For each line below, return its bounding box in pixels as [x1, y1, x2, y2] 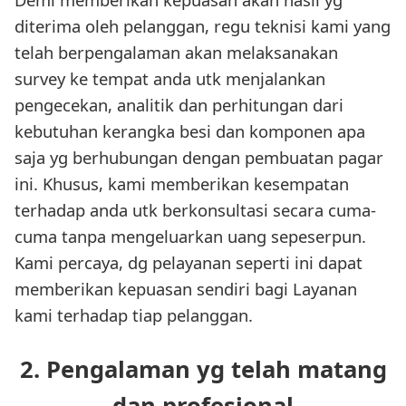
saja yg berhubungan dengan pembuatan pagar [14, 146, 383, 169]
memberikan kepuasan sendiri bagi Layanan [14, 277, 357, 301]
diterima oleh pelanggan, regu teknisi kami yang [14, 14, 391, 38]
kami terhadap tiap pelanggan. [14, 304, 253, 327]
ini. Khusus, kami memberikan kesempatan [14, 172, 349, 196]
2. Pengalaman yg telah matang [19, 353, 387, 385]
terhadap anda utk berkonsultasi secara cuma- [14, 198, 376, 222]
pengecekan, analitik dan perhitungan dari [14, 93, 343, 117]
